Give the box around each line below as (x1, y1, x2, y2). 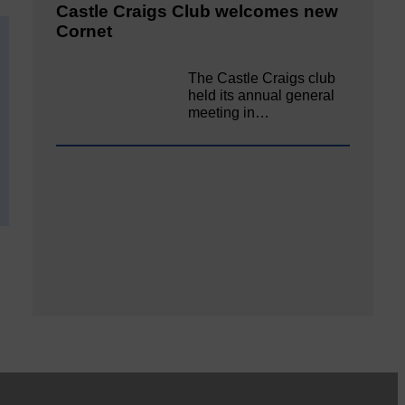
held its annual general (188, 88, 335, 104)
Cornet (56, 21, 112, 41)
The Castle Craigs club (188, 71, 336, 87)
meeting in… (188, 105, 270, 121)
